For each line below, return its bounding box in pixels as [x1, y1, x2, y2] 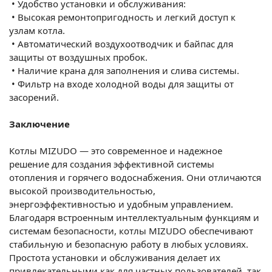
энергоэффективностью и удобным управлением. [9, 197, 233, 210]
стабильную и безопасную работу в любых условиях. [9, 237, 248, 250]
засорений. [9, 90, 59, 103]
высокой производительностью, [9, 184, 155, 197]
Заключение [9, 117, 70, 130]
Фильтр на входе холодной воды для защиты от [18, 77, 234, 90]
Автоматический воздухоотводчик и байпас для [18, 37, 233, 50]
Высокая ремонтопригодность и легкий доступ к [18, 10, 236, 23]
